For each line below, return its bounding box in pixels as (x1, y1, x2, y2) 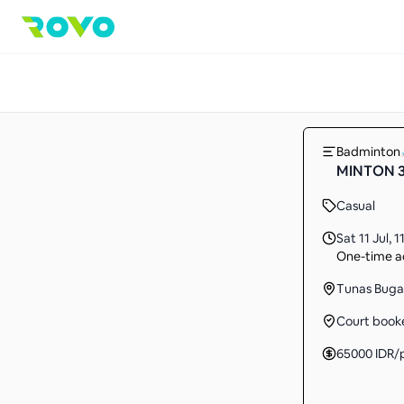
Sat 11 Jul (336, 230, 389, 246)
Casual (336, 197, 375, 214)
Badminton (336, 143, 400, 160)
